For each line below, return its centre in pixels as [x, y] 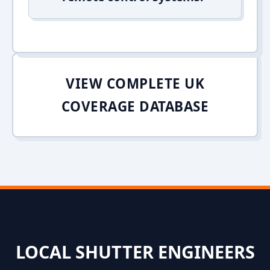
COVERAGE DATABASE [135, 106]
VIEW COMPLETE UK [135, 83]
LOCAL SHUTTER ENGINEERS [135, 252]
